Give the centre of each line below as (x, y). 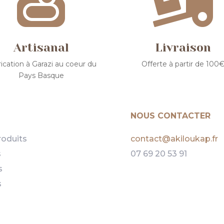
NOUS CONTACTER (170, 115)
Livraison (183, 47)
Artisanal (41, 47)
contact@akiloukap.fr (174, 138)
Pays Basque (41, 75)
